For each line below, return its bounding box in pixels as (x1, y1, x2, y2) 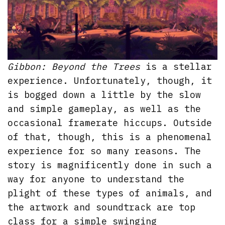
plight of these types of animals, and (8, 187, 212, 199)
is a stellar (140, 60, 212, 72)
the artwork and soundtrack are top (8, 201, 196, 213)
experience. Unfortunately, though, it (8, 74, 212, 86)
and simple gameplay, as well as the (8, 102, 201, 115)
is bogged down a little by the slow (8, 88, 201, 100)
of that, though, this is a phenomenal (8, 131, 212, 143)
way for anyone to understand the (8, 173, 185, 185)
